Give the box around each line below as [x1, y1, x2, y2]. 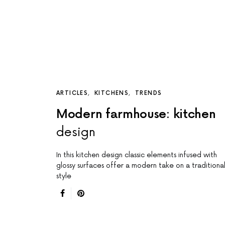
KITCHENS [94, 90, 129, 97]
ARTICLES [56, 90, 88, 97]
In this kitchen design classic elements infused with [56, 151, 217, 160]
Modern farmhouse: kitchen [56, 107, 216, 122]
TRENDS [135, 90, 162, 97]
